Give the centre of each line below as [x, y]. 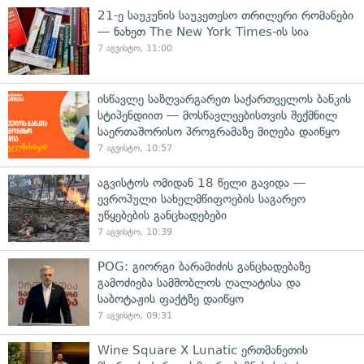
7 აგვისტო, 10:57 [135, 149]
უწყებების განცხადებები [162, 216]
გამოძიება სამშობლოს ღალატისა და [199, 283]
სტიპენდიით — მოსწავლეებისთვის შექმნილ [217, 116]
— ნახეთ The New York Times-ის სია [203, 32]
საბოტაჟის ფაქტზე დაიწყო [171, 299]
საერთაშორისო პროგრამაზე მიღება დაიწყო [219, 132]
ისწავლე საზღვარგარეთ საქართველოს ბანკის [224, 100]
